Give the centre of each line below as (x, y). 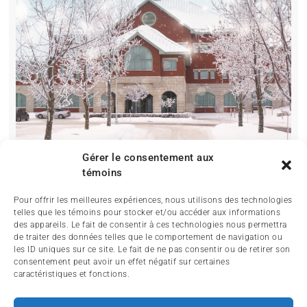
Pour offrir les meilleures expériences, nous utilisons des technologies (153, 200)
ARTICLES (254, 292)
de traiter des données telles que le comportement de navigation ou (148, 237)
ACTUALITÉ (162, 292)
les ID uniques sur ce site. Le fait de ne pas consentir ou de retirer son (152, 249)
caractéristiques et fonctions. (72, 274)
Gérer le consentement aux (148, 158)
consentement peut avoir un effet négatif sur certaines (122, 262)
